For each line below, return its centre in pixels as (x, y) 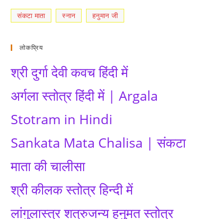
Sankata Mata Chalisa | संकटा (99, 142)
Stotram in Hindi (62, 119)
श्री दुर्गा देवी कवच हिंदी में (70, 72)
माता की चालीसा (48, 166)
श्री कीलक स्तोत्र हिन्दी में (72, 189)
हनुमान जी (105, 15)
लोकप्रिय (32, 47)
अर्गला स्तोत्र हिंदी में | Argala (85, 96)
